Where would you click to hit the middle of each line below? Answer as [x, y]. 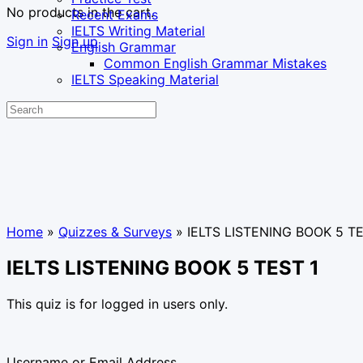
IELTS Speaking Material [145, 79]
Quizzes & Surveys [115, 232]
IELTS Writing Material [138, 31]
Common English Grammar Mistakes [215, 63]
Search [27, 108]
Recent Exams [115, 15]
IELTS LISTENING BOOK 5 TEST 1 [163, 267]
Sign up [75, 41]
